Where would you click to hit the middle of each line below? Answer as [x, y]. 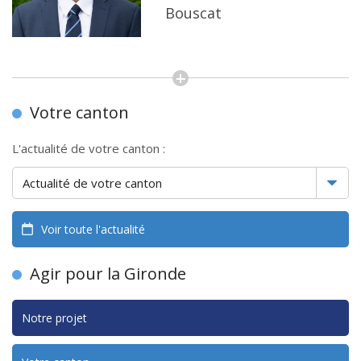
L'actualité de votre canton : [89, 148]
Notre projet [54, 318]
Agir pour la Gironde [108, 274]
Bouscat [193, 13]
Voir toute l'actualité [93, 229]
